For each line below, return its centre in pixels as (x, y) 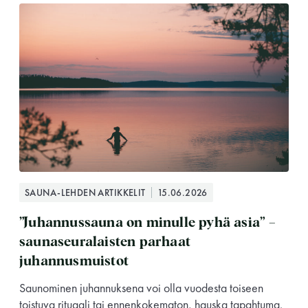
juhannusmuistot (74, 262)
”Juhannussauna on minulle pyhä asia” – (148, 223)
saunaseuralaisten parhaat (105, 242)
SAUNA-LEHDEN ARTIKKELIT (85, 193)
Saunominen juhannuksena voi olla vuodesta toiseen (141, 288)
